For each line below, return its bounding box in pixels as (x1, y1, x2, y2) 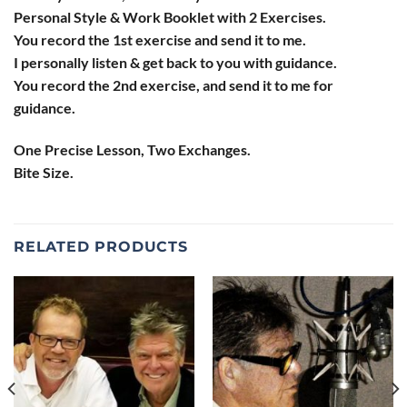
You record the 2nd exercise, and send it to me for (14, 75, 333, 94)
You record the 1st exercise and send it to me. (14, 30, 306, 48)
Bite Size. (14, 163, 74, 181)
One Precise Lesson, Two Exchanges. (14, 140, 251, 158)
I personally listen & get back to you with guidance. (14, 53, 337, 71)
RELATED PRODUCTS (14, 238, 188, 256)
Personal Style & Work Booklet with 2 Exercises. (14, 7, 326, 25)
